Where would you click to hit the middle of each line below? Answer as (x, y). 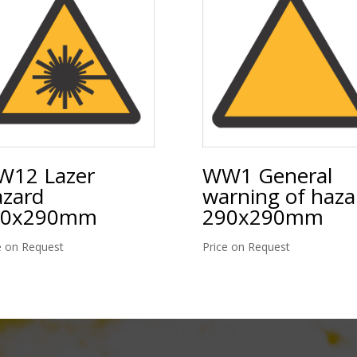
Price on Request (246, 247)
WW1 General (267, 176)
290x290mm (263, 217)
